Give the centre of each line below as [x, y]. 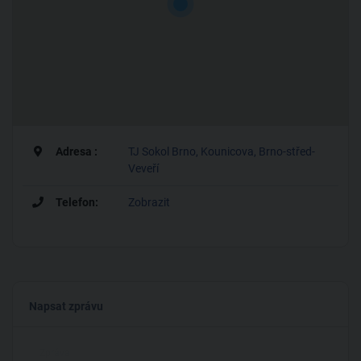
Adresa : [75, 152]
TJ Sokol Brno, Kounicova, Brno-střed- [221, 152]
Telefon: [76, 203]
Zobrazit [149, 203]
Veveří [143, 169]
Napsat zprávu [66, 307]
